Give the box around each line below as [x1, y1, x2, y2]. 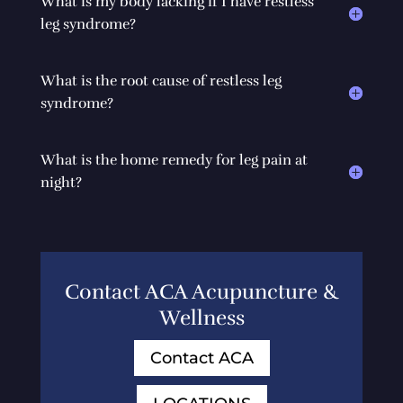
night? [40, 173, 82, 192]
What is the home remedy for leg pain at [40, 150, 308, 169]
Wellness [158, 304, 245, 331]
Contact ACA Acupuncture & [64, 278, 339, 305]
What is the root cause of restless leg [40, 71, 282, 90]
